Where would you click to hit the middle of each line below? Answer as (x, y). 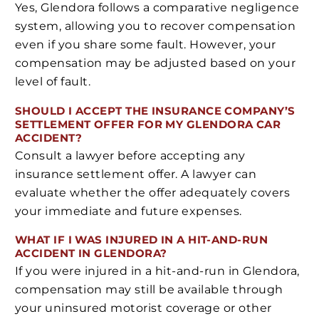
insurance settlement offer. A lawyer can (136, 174)
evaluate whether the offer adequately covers (153, 192)
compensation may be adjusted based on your (156, 63)
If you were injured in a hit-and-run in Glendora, (157, 271)
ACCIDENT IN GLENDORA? (91, 253)
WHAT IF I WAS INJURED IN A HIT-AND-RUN (142, 240)
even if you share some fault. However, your (146, 45)
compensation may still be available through (149, 289)
